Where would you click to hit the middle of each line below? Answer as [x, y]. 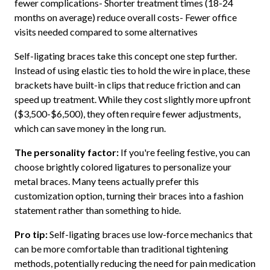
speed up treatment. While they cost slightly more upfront [132, 99]
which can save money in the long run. [90, 128]
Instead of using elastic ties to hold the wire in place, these [132, 71]
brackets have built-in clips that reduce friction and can [127, 85]
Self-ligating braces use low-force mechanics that [150, 234]
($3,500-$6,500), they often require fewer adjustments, [127, 114]
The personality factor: [66, 152]
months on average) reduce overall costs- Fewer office [125, 17]
